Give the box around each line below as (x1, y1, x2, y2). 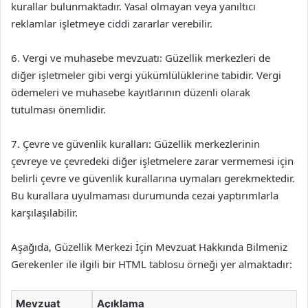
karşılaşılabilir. (11, 206, 78, 219)
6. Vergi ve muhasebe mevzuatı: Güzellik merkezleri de (11, 51, 270, 65)
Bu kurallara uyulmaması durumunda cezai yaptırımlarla (11, 188, 278, 202)
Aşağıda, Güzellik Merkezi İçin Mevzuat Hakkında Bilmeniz (11, 240, 287, 254)
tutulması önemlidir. (11, 102, 106, 116)
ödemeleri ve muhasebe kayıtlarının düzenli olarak (11, 85, 250, 99)
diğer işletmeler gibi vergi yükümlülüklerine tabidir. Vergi (11, 68, 281, 82)
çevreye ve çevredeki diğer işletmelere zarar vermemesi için (11, 154, 294, 168)
